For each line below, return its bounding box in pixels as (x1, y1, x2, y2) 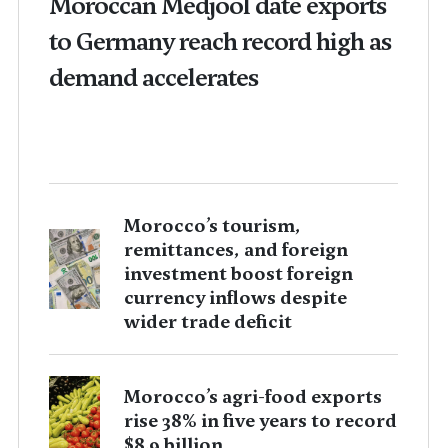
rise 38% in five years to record (123, 408, 397, 433)
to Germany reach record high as (48, 25, 391, 58)
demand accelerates (48, 61, 258, 94)
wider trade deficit (123, 309, 292, 334)
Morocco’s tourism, (123, 213, 301, 238)
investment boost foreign (123, 261, 353, 286)
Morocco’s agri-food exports (123, 384, 382, 409)
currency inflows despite (123, 285, 347, 310)
